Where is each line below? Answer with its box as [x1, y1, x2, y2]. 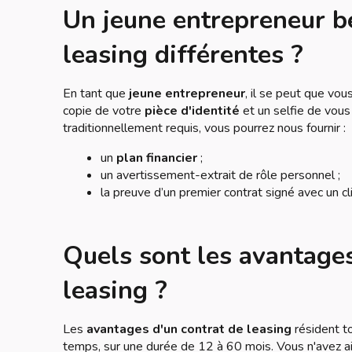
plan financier [116, 149, 197, 167]
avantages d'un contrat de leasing [86, 321, 291, 338]
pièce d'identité [145, 102, 240, 119]
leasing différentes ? [63, 38, 303, 71]
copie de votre [63, 102, 145, 119]
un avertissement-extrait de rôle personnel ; [101, 167, 340, 184]
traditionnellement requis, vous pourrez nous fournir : [63, 119, 346, 137]
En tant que [63, 85, 129, 102]
